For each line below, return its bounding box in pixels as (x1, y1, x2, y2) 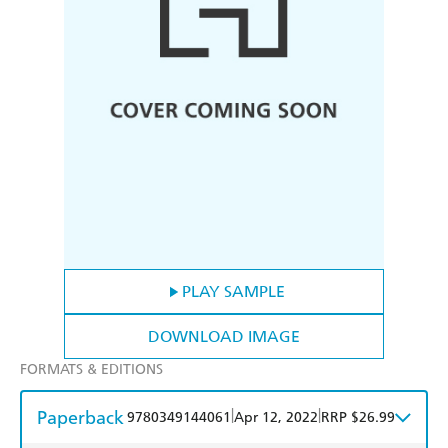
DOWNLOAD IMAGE (148, 327, 300, 347)
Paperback (37, 406, 124, 430)
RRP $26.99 (321, 409, 395, 427)
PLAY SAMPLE (181, 282, 285, 302)
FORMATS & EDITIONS (20, 361, 163, 379)
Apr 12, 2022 (234, 409, 318, 427)
